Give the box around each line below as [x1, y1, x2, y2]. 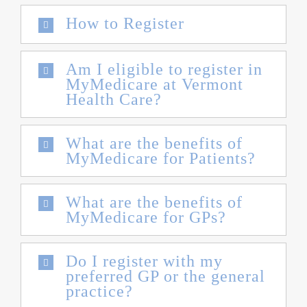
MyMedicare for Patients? [66, 149, 256, 167]
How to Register [66, 14, 184, 33]
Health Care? [66, 90, 162, 108]
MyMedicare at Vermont [66, 75, 243, 93]
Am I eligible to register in [66, 60, 262, 78]
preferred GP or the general [66, 267, 265, 285]
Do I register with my [66, 251, 223, 270]
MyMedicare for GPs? [66, 208, 226, 226]
